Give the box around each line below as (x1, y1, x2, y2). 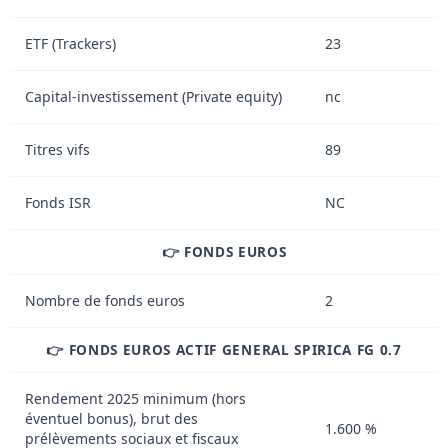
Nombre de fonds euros (25, 290, 185, 310)
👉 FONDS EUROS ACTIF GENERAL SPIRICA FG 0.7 (46, 339, 402, 359)
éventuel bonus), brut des (25, 408, 198, 428)
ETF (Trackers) (25, 33, 116, 53)
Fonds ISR (25, 192, 91, 212)
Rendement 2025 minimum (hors (25, 388, 246, 408)
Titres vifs (25, 139, 90, 159)
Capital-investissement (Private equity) (25, 86, 282, 106)
